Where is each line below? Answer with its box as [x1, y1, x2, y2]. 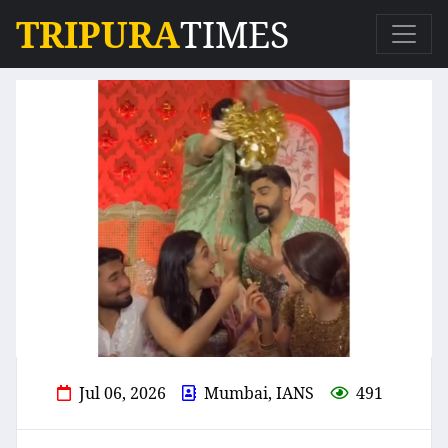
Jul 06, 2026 [79, 382, 166, 405]
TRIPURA [16, 10, 180, 58]
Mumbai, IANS [204, 382, 314, 405]
